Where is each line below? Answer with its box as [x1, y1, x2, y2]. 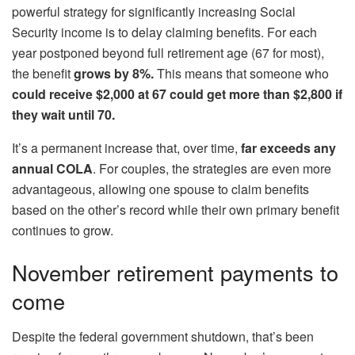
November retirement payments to [12, 257, 338, 288]
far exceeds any [241, 138, 336, 157]
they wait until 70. [12, 105, 115, 124]
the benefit [12, 63, 74, 82]
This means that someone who [154, 63, 329, 82]
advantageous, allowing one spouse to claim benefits [12, 179, 309, 198]
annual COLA [12, 158, 93, 177]
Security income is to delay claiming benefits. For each [12, 22, 317, 41]
